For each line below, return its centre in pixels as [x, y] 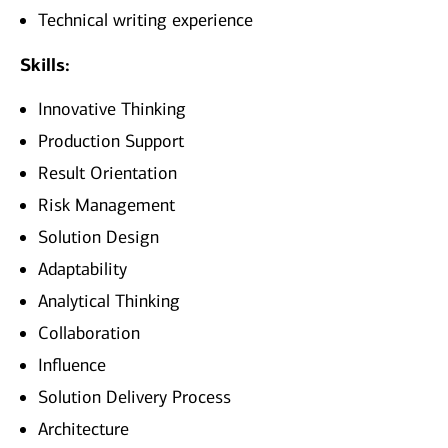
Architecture [83, 429]
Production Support [111, 141]
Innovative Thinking [112, 109]
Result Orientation [107, 173]
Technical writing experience [145, 20]
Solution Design [98, 237]
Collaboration [89, 333]
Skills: [45, 65]
